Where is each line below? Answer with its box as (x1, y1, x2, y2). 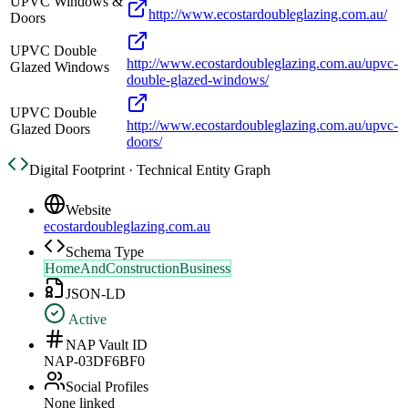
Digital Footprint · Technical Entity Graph (29, 162, 270, 178)
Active (66, 311, 107, 328)
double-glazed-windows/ (127, 72, 269, 88)
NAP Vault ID (66, 337, 148, 353)
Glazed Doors (10, 121, 90, 138)
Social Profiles (66, 379, 148, 395)
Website (66, 202, 111, 219)
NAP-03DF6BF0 (44, 353, 145, 370)
